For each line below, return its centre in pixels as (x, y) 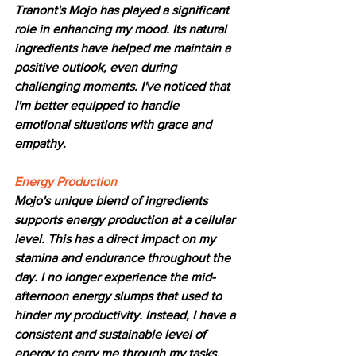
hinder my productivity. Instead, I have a (126, 315)
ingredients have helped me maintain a (124, 48)
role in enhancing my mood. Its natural (122, 29)
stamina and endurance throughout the (124, 258)
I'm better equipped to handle (98, 106)
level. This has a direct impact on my (116, 239)
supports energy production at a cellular (126, 220)
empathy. (40, 144)
